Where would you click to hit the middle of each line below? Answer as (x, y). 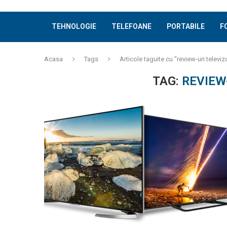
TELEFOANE (131, 26)
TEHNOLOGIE (74, 26)
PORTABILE (186, 26)
